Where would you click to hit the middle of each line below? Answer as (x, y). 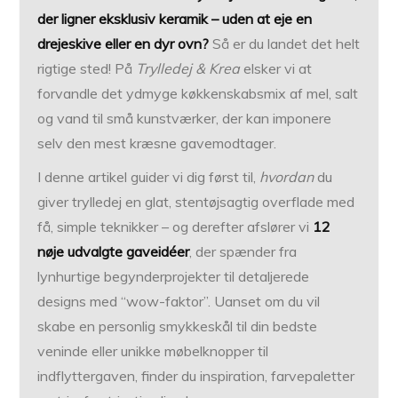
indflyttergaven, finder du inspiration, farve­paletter (196, 376)
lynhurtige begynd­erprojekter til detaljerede (174, 277)
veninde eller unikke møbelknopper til (153, 351)
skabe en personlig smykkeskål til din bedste (178, 326)
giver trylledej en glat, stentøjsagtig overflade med (196, 202)
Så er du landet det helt (285, 44)
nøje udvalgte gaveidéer (114, 252)
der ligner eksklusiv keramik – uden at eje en (175, 19)
